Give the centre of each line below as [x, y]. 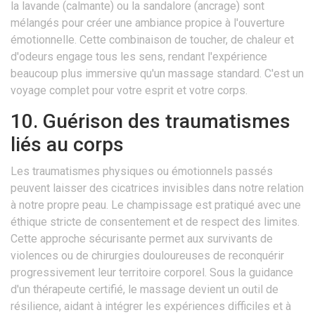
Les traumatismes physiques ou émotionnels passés [142, 172]
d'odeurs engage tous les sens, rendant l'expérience [139, 57]
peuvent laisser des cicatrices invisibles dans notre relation [157, 188]
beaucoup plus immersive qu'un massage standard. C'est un [157, 74]
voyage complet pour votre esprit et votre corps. [129, 91]
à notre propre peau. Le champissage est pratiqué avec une [156, 205]
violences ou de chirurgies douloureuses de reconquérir [147, 256]
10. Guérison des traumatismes [150, 122]
